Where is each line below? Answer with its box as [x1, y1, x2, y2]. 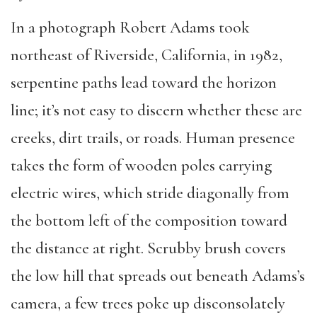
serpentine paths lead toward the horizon [11, 73, 277, 93]
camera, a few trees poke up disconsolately [11, 294, 285, 314]
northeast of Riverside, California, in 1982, [11, 45, 282, 66]
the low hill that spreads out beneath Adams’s [11, 266, 305, 287]
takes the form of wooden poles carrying [11, 156, 272, 176]
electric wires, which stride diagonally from [11, 183, 289, 204]
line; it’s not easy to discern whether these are [11, 100, 302, 121]
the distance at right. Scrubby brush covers [11, 238, 286, 259]
